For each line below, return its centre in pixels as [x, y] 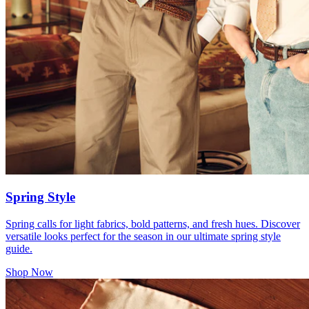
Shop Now [29, 272]
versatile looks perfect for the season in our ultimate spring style [143, 236]
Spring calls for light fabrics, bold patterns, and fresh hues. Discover [153, 224]
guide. [19, 249]
